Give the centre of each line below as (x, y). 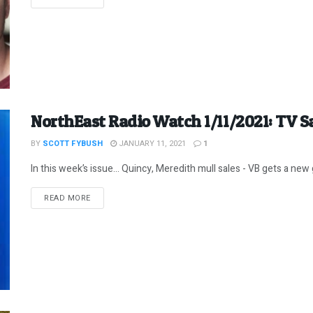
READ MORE (67, 198)
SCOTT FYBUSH (73, 144)
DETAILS (106, 198)
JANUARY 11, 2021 (151, 144)
